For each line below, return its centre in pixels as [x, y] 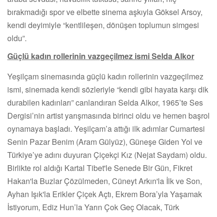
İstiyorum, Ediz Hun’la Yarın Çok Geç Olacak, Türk [93, 207]
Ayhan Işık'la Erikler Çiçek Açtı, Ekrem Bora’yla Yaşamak [105, 194]
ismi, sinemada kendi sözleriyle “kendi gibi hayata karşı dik [108, 89]
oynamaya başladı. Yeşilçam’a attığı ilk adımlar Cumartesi [106, 128]
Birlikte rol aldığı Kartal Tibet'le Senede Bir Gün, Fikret [100, 168]
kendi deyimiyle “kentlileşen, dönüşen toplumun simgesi [103, 25]
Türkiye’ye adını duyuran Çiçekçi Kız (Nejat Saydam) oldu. [107, 155]
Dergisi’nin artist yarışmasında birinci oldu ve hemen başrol [108, 115]
